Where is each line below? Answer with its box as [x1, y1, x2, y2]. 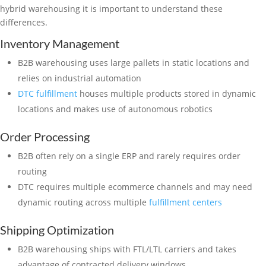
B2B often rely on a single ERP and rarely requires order [18, 150, 240, 161]
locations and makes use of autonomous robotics [18, 103, 213, 115]
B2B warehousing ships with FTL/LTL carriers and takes [18, 243, 236, 255]
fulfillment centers [147, 196, 222, 208]
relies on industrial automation [18, 72, 141, 84]
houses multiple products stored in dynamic [77, 87, 256, 99]
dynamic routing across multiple [18, 196, 147, 208]
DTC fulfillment [18, 87, 77, 99]
